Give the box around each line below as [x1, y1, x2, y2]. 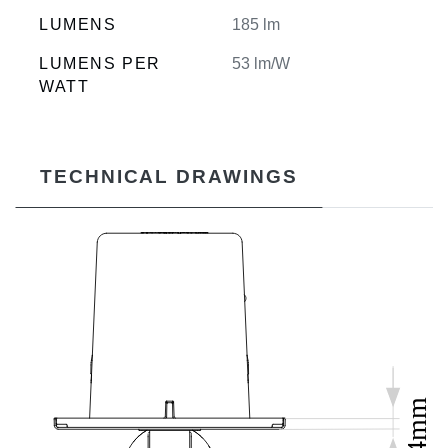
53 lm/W [232, 55, 290, 73]
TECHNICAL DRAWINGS [40, 166, 298, 188]
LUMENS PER [39, 55, 161, 73]
